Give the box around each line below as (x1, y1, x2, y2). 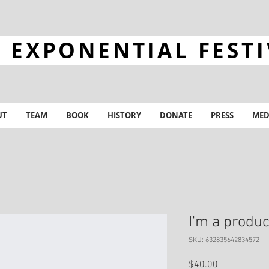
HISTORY (107, 110, 141, 121)
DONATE (159, 110, 192, 121)
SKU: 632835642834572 (189, 236, 259, 244)
